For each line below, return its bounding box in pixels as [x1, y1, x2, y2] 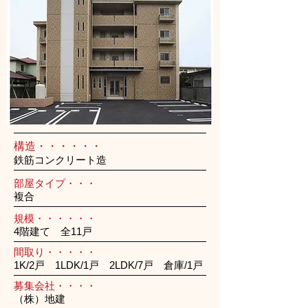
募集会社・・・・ [14, 280, 96, 291]
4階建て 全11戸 [14, 225, 92, 237]
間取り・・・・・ [14, 246, 96, 258]
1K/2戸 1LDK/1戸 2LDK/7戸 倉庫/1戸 [14, 259, 203, 271]
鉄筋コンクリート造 [14, 154, 107, 166]
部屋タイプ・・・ [14, 177, 96, 189]
